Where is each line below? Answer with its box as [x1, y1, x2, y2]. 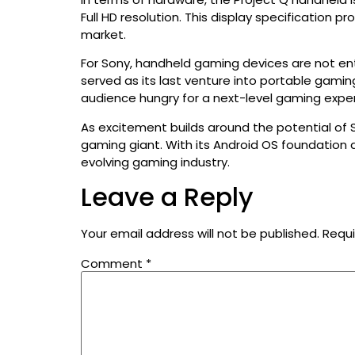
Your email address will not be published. [81, 224, 319, 242]
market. [81, 25, 126, 43]
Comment [81, 254, 146, 272]
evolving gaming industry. [81, 153, 230, 170]
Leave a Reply [81, 178, 254, 215]
